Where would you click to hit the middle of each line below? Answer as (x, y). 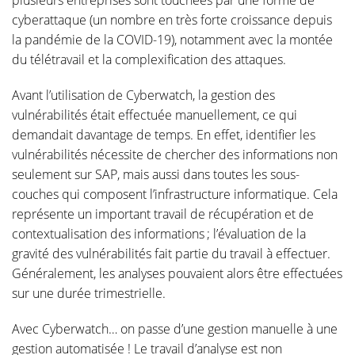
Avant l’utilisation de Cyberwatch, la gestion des (143, 95)
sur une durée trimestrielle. (89, 293)
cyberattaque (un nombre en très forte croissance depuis (172, 20)
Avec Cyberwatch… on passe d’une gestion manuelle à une (175, 329)
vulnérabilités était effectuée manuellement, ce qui (155, 115)
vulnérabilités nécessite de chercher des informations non (175, 155)
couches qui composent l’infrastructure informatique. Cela (175, 194)
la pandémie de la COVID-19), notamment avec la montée (172, 40)
